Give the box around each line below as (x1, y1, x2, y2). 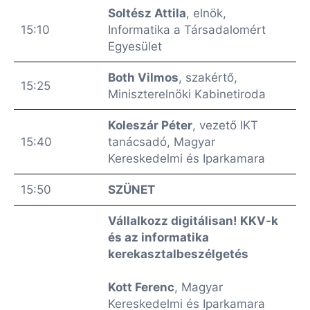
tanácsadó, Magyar (108, 135, 215, 149)
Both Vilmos (108, 71, 179, 84)
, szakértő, (179, 71, 237, 84)
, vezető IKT (192, 118, 258, 132)
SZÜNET (108, 183, 155, 197)
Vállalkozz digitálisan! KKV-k (108, 214, 278, 228)
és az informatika (108, 230, 209, 244)
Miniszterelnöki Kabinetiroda (108, 87, 266, 101)
